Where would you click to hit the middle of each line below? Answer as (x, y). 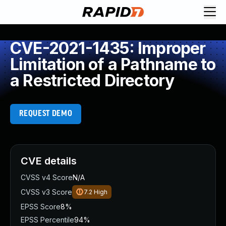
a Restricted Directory (92, 80)
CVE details (49, 161)
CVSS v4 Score (47, 177)
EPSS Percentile (47, 220)
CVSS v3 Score (46, 192)
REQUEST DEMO (46, 114)
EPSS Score (41, 207)
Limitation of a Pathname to (113, 64)
